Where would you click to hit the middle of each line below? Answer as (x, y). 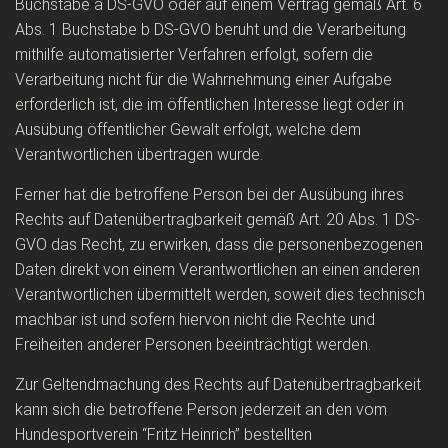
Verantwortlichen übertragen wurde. (139, 154)
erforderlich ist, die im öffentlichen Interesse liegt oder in (209, 104)
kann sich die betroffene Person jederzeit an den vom (201, 409)
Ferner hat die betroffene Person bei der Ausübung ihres (209, 194)
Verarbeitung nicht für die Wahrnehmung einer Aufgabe (203, 79)
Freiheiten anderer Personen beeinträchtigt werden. (193, 344)
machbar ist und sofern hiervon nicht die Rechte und (195, 319)
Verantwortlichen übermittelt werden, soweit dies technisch (220, 294)
